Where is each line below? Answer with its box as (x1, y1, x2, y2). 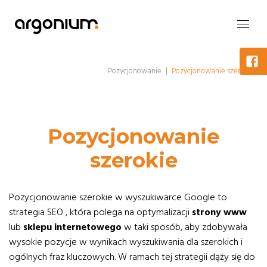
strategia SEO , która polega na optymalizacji (9, 206, 192, 219)
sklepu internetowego (23, 221, 122, 234)
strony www (192, 206, 247, 219)
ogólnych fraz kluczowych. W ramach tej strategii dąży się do (9, 250, 255, 263)
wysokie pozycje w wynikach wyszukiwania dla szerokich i (9, 235, 243, 249)
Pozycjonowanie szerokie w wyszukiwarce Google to (9, 191, 227, 204)
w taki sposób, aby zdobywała (122, 221, 247, 234)
